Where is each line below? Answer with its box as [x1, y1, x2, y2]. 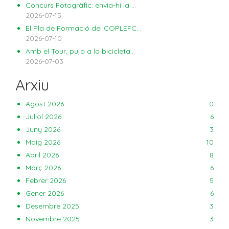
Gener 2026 [26, 189, 64, 198]
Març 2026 [26, 163, 61, 172]
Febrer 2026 [26, 176, 66, 185]
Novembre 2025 [26, 214, 80, 223]
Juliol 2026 [26, 112, 61, 121]
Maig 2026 [26, 138, 60, 147]
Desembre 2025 [26, 201, 79, 211]
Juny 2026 [26, 125, 60, 134]
